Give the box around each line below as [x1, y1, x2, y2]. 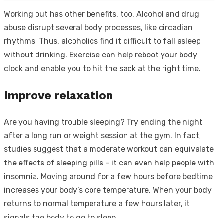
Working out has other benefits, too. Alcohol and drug [4, 9, 199, 18]
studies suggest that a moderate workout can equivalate [4, 144, 214, 154]
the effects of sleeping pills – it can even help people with [4, 158, 214, 167]
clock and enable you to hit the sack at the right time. [4, 63, 200, 73]
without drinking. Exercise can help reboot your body [4, 50, 197, 59]
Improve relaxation [4, 88, 113, 102]
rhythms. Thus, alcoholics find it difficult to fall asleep [4, 36, 200, 46]
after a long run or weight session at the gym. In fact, [4, 130, 201, 140]
